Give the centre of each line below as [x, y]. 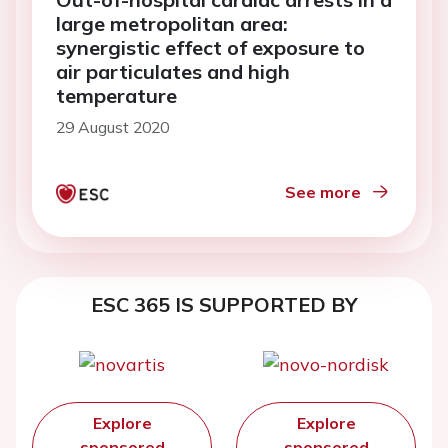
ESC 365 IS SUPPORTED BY [224, 305]
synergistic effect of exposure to [210, 48]
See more [323, 192]
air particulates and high [173, 72]
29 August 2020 [112, 127]
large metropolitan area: [172, 24]
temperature [116, 96]
